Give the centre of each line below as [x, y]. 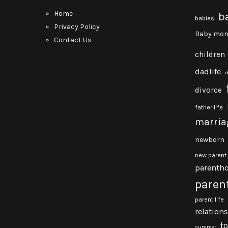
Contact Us [73, 40]
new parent [211, 155]
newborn [210, 140]
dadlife [208, 72]
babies [205, 18]
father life [209, 107]
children [210, 54]
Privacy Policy [77, 27]
